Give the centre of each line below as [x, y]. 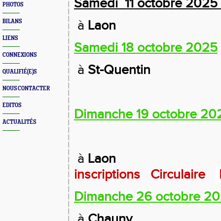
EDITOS [12, 105]
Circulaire [178, 175]
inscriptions [109, 175]
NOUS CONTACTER [26, 89]
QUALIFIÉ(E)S [19, 72]
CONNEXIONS [19, 55]
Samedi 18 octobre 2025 [146, 48]
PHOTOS [13, 5]
